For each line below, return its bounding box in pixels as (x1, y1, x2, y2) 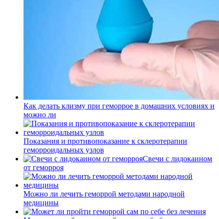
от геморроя (23, 163, 64, 172)
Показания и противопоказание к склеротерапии (23, 136, 187, 145)
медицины (23, 198, 59, 207)
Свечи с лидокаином (143, 154, 212, 163)
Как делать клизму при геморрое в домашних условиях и (23, 101, 215, 110)
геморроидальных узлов (23, 145, 104, 154)
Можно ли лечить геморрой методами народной (23, 189, 185, 198)
